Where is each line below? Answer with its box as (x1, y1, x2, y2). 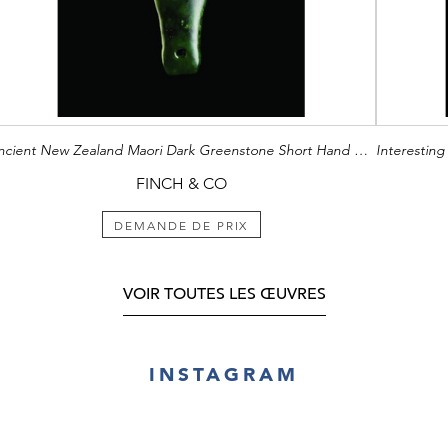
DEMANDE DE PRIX (114, 218, 249, 233)
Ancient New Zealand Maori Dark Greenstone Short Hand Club (354, 140, 369, 159)
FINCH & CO (135, 173, 227, 193)
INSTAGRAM (149, 362, 299, 386)
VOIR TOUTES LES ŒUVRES (122, 284, 326, 305)
